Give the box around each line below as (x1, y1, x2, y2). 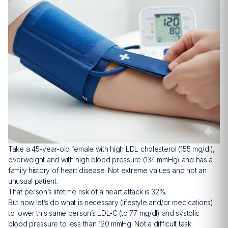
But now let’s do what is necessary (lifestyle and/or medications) (8, 197, 213, 207)
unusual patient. (8, 176, 58, 185)
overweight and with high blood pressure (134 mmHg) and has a (8, 155, 213, 164)
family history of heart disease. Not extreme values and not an (8, 165, 207, 175)
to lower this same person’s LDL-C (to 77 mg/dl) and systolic (8, 208, 200, 217)
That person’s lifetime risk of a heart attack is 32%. (8, 187, 167, 196)
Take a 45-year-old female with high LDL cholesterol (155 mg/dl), (8, 144, 215, 153)
